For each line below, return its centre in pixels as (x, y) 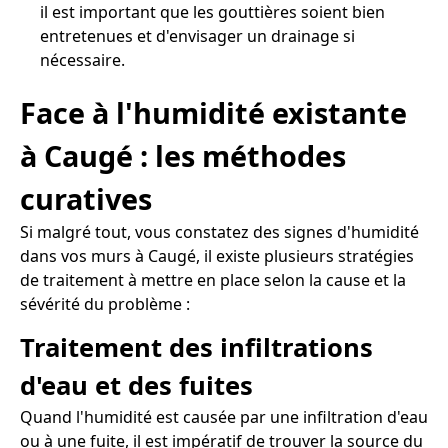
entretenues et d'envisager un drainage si (197, 35)
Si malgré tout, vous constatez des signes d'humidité (219, 232)
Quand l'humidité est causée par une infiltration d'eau (224, 416)
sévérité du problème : (105, 304)
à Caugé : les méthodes (183, 156)
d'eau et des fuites (136, 385)
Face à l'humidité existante (213, 113)
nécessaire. (82, 59)
